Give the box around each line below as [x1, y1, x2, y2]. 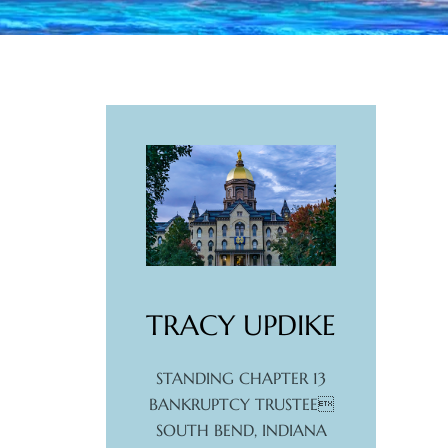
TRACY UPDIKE [146, 308, 336, 344]
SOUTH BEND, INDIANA [155, 420, 327, 441]
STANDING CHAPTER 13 [156, 368, 326, 389]
